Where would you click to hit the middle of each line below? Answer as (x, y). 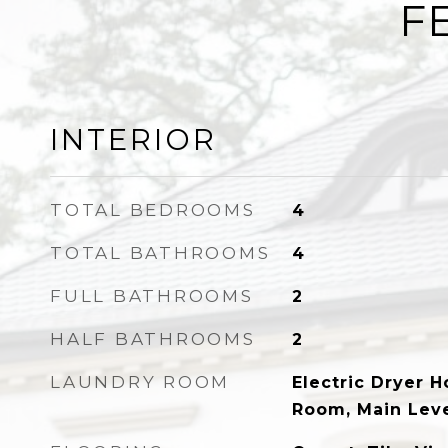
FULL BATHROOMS (152, 296)
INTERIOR (133, 139)
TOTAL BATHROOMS (160, 253)
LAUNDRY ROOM (140, 382)
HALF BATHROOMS (153, 339)
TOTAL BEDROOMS (153, 210)
